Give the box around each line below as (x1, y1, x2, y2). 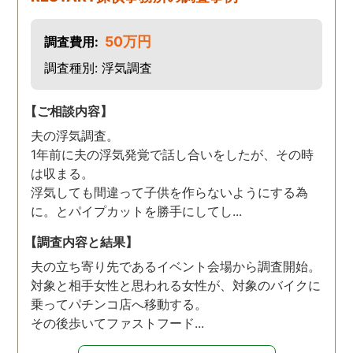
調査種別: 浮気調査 (43, 59, 152, 76)
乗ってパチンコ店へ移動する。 (31, 295, 208, 312)
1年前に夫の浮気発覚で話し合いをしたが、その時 (31, 146, 314, 162)
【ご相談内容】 (24, 102, 113, 119)
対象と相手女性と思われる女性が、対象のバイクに (31, 277, 321, 293)
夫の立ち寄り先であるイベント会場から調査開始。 (31, 258, 321, 274)
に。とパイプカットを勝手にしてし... (31, 203, 243, 219)
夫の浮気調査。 (31, 127, 120, 143)
